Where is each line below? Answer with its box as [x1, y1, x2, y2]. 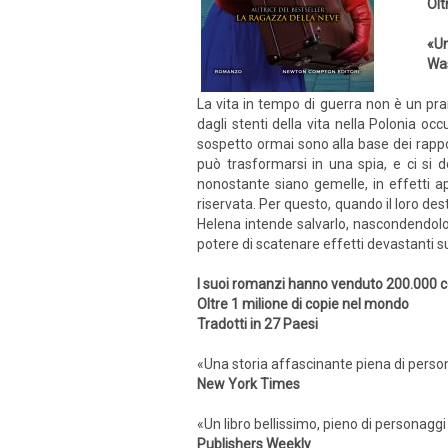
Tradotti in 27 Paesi [197, 316, 318, 332]
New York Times [197, 376, 300, 392]
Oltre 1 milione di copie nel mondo [197, 296, 409, 312]
